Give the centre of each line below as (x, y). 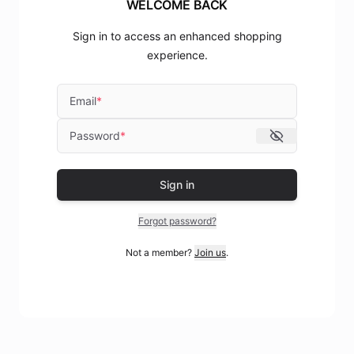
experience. (177, 55)
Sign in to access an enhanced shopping (177, 36)
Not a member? (159, 252)
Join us (210, 252)
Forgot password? (177, 221)
